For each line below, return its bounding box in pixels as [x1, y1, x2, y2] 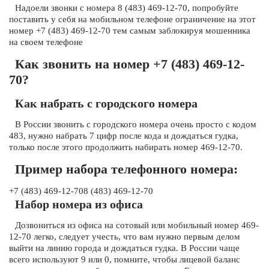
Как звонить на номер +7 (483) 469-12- [15, 56, 244, 71]
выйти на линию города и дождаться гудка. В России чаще [9, 243, 240, 253]
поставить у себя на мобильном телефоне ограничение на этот [9, 14, 256, 24]
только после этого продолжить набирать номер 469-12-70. [9, 142, 243, 152]
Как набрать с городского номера [15, 97, 198, 110]
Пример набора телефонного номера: [15, 162, 238, 177]
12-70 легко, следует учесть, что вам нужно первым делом [9, 232, 240, 241]
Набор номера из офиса [15, 198, 143, 211]
